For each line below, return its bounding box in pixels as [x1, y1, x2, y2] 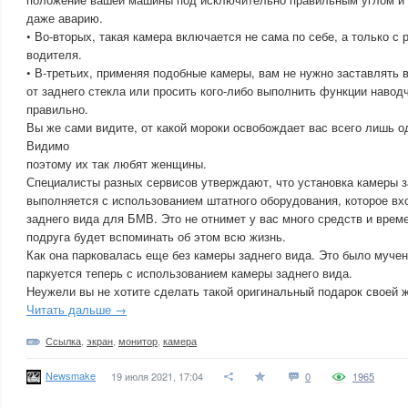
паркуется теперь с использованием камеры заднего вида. [26, 264, 352, 281]
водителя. [26, 46, 82, 63]
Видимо [26, 137, 69, 154]
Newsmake [46, 367, 96, 382]
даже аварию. [26, 9, 103, 26]
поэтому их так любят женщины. [26, 155, 207, 172]
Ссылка [46, 333, 81, 348]
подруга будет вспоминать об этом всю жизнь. [26, 228, 286, 245]
